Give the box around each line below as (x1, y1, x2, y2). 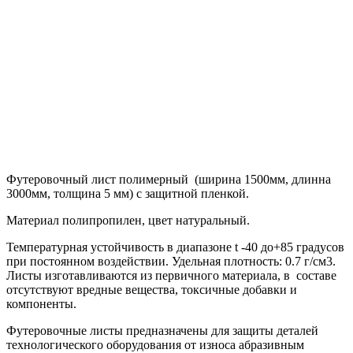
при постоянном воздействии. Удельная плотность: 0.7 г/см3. (6, 255, 339, 269)
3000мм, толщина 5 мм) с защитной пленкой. (6, 187, 249, 201)
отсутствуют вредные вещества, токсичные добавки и (6, 283, 297, 297)
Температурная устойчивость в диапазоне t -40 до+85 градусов (6, 240, 344, 255)
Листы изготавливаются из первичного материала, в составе (6, 269, 336, 283)
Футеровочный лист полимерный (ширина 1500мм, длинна (6, 173, 331, 187)
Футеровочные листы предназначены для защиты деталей (6, 324, 318, 338)
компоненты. (6, 297, 76, 311)
